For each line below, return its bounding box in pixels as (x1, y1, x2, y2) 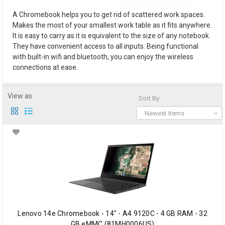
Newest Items (145, 109, 184, 118)
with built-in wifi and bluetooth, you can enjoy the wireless (13, 53, 193, 61)
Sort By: (139, 94, 161, 102)
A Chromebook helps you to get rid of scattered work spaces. (13, 11, 205, 19)
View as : (8, 92, 35, 100)
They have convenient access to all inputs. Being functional (13, 42, 198, 51)
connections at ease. (13, 63, 78, 72)
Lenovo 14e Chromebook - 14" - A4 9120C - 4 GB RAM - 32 (18, 209, 207, 217)
